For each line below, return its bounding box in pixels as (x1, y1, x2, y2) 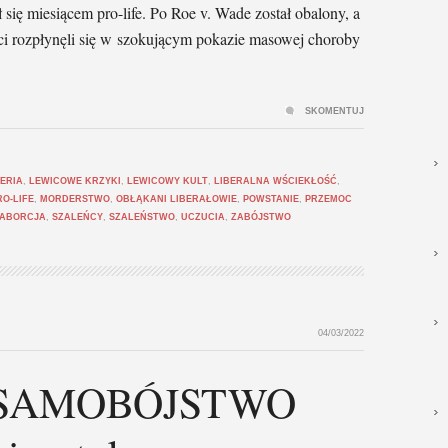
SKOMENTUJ (305, 106, 364, 116)
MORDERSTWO (40, 194, 110, 204)
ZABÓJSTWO (231, 212, 291, 222)
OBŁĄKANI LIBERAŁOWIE (116, 194, 237, 204)
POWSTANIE (243, 194, 299, 204)
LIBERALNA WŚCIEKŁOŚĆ (214, 176, 337, 186)
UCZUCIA (181, 212, 225, 222)
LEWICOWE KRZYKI (29, 176, 121, 186)
